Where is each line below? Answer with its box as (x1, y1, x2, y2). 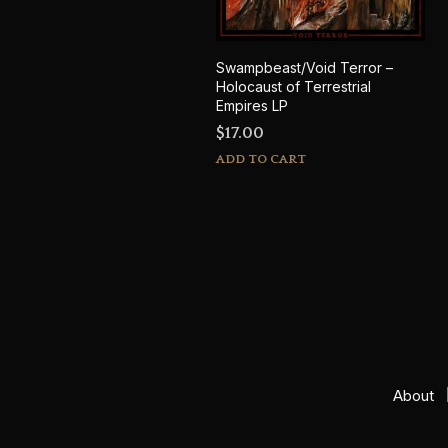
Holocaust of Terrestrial (215, 77, 371, 95)
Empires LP (215, 96, 288, 114)
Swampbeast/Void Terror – (215, 58, 393, 76)
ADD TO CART (215, 151, 306, 166)
